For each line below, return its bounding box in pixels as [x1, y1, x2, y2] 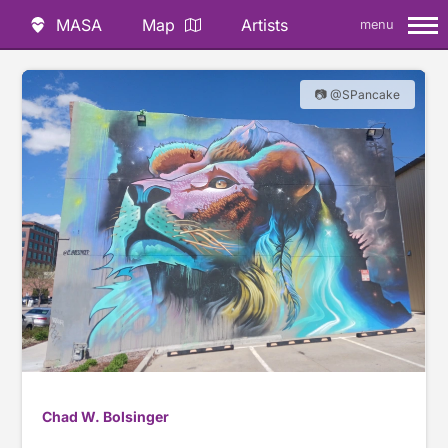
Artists [241, 15, 288, 35]
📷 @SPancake [314, 87, 400, 102]
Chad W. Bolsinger [42, 407, 170, 425]
